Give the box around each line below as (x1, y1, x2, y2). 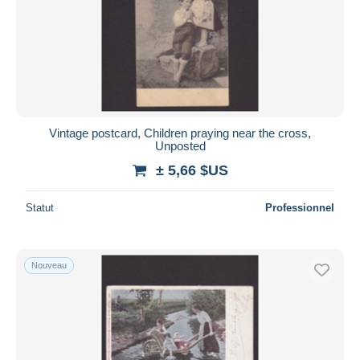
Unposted (154, 138, 206, 153)
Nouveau (31, 260, 67, 270)
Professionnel (265, 201, 334, 214)
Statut (26, 201, 54, 214)
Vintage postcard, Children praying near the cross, (49, 125, 311, 140)
